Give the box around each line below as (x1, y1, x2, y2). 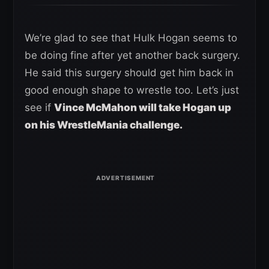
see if (25, 101, 54, 114)
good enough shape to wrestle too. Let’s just (25, 84, 239, 97)
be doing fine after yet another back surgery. (25, 49, 240, 62)
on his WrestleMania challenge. (25, 119, 183, 131)
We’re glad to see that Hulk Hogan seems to (25, 32, 237, 44)
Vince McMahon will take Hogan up (54, 101, 231, 114)
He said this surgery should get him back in (25, 67, 234, 79)
